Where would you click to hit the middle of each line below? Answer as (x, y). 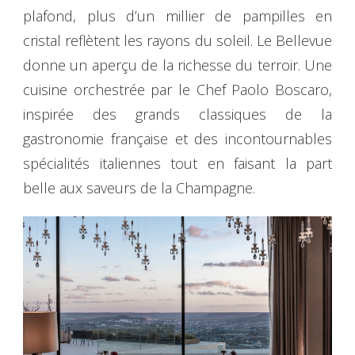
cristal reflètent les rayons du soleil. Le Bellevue (177, 41)
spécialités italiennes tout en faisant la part (177, 164)
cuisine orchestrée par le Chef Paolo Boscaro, (177, 90)
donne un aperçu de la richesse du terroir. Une (177, 65)
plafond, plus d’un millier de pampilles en (177, 16)
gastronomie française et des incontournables (177, 139)
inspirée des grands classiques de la (177, 115)
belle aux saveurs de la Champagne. (139, 188)
